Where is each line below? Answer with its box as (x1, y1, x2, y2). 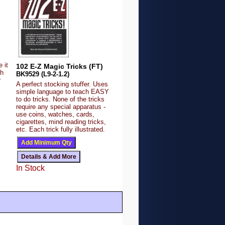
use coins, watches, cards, (16, 110, 95, 118)
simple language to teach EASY (16, 87, 109, 95)
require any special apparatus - (16, 102, 106, 110)
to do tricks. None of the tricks (16, 95, 105, 103)
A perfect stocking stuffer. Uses (16, 80, 108, 88)
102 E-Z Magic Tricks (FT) (16, 62, 103, 70)
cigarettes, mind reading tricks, (16, 118, 106, 126)
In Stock (16, 163, 45, 172)
